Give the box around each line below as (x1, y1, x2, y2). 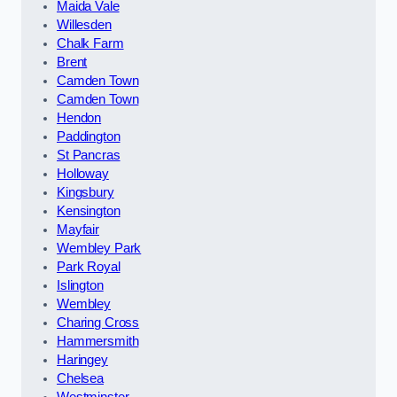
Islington (57, 277, 104, 292)
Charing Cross (57, 315, 140, 330)
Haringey (57, 352, 108, 367)
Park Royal (57, 259, 121, 274)
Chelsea (57, 370, 104, 385)
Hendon (57, 110, 102, 125)
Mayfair (57, 222, 99, 237)
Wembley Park (57, 240, 142, 255)
